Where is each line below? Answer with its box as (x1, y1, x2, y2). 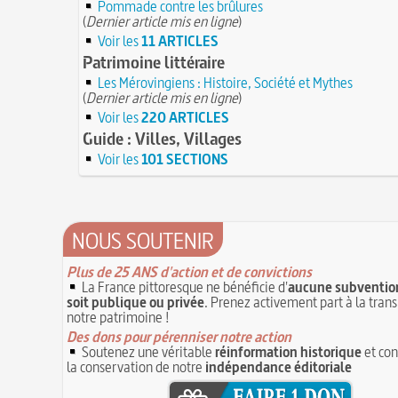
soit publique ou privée (67, 291, 204, 312)
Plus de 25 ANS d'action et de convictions (67, 261, 312, 282)
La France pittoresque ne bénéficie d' (79, 276, 288, 297)
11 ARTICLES (141, 30, 219, 51)
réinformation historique (215, 341, 362, 362)
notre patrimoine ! (67, 306, 170, 327)
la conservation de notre (67, 356, 205, 377)
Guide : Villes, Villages (83, 126, 242, 150)
